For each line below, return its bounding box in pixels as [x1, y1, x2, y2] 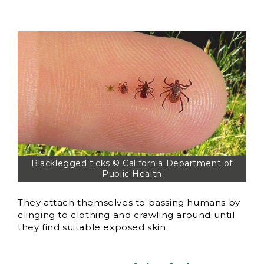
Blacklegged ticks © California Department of [31, 158, 233, 169]
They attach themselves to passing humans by [18, 197, 240, 209]
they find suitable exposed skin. [18, 222, 169, 233]
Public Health [102, 169, 162, 180]
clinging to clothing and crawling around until [18, 209, 235, 221]
